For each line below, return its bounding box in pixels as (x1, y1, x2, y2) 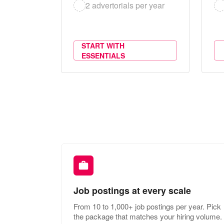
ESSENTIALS (81, 50, 125, 60)
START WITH (81, 40, 124, 50)
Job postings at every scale (73, 183, 191, 197)
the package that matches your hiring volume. (73, 210, 222, 221)
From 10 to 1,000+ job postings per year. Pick (73, 200, 221, 211)
